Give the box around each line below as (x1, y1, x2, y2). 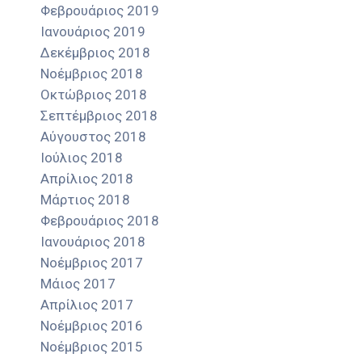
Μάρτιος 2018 (40, 192, 130, 208)
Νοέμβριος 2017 (40, 255, 143, 271)
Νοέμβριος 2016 (40, 318, 143, 335)
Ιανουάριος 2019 (40, 23, 145, 40)
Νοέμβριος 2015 (40, 339, 143, 356)
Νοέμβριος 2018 (40, 65, 143, 82)
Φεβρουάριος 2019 (40, 2, 159, 19)
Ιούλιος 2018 (40, 149, 123, 166)
